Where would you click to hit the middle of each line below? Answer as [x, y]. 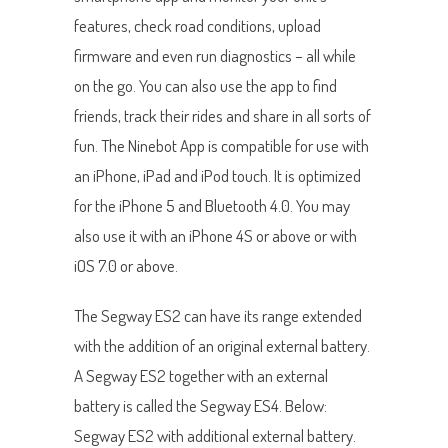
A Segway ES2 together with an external [201, 375]
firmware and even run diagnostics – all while [215, 55]
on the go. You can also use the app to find [205, 85]
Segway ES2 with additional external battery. [215, 435]
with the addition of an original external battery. [222, 345]
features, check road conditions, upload [197, 25]
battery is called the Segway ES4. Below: [200, 405]
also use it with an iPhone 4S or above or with [215, 235]
